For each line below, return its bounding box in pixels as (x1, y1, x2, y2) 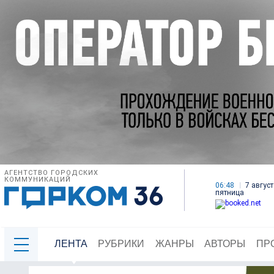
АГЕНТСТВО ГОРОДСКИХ (4, 169, 98, 177)
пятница (215, 188, 244, 198)
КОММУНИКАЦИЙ (4, 176, 71, 184)
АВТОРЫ (204, 239, 246, 250)
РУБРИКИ (98, 239, 145, 250)
